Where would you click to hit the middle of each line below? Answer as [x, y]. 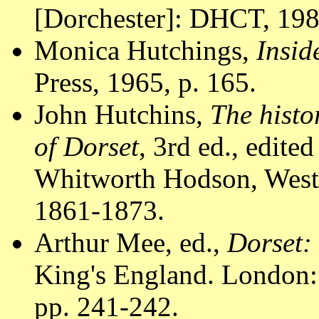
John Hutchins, [122, 114]
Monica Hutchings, [145, 50]
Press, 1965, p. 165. [145, 82]
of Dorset [87, 146]
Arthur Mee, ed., [131, 242]
